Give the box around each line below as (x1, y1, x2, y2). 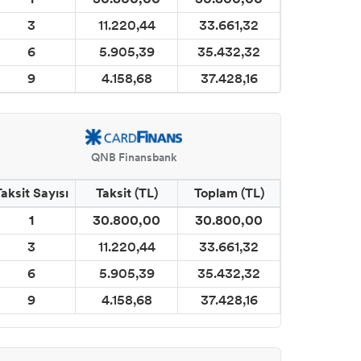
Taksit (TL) (95, 183, 158, 202)
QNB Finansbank (90, 149, 177, 165)
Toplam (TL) (193, 183, 264, 202)
